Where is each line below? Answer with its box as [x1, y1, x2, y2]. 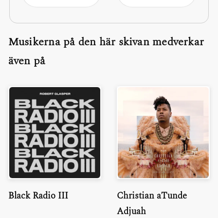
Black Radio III [8, 188, 68, 203]
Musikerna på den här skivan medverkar [8, 33, 204, 50]
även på [8, 52, 46, 69]
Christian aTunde [117, 188, 187, 203]
